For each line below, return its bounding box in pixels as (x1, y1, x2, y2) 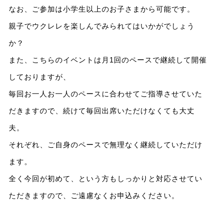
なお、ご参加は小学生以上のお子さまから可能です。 (8, 5, 195, 14)
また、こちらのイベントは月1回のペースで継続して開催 (8, 56, 207, 64)
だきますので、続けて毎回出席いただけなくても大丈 (8, 107, 195, 115)
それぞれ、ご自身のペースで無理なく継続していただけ (8, 140, 202, 149)
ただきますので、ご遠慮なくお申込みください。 (8, 191, 179, 200)
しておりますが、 (8, 73, 71, 81)
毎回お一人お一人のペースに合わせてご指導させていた (8, 90, 202, 98)
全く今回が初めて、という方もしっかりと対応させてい (8, 174, 202, 183)
